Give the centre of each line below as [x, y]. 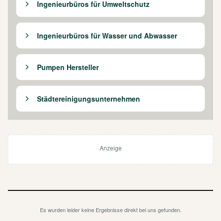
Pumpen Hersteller [68, 67]
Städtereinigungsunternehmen [89, 98]
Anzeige [110, 148]
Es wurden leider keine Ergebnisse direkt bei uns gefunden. [110, 210]
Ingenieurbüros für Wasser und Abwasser [107, 35]
